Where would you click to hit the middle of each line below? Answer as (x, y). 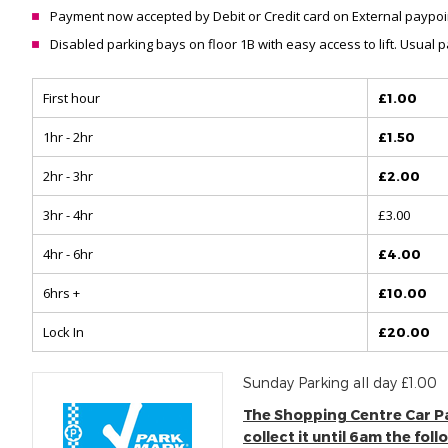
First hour (71, 98)
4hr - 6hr (68, 254)
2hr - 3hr (68, 176)
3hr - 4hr (68, 215)
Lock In (63, 332)
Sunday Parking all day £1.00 (340, 382)
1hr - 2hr (68, 137)
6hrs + (61, 293)
